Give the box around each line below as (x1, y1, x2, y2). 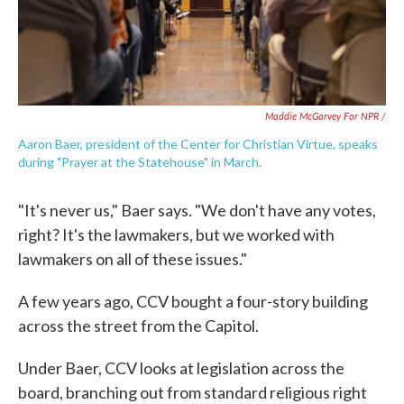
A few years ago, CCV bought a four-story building (18, 291, 368, 312)
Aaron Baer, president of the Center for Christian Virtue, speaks (18, 136, 378, 152)
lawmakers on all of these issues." (18, 249, 247, 270)
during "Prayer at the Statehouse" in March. (18, 154, 262, 170)
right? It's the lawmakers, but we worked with (18, 225, 335, 245)
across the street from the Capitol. (18, 316, 259, 336)
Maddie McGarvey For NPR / (265, 109, 386, 124)
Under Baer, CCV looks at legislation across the (18, 358, 344, 379)
